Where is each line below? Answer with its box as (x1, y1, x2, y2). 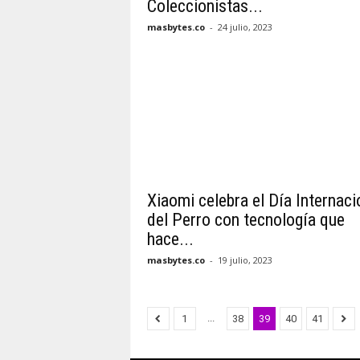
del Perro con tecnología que (146, 210, 345, 230)
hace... (146, 229, 194, 249)
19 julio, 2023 (217, 254, 272, 266)
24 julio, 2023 (217, 21, 272, 33)
